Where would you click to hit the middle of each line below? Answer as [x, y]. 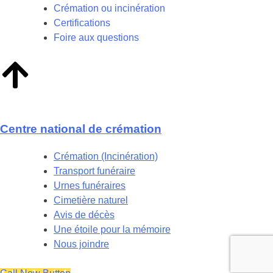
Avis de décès [84, 214]
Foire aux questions [96, 38]
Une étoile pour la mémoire [112, 229]
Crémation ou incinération [109, 9]
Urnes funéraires [90, 185]
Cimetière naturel [91, 200]
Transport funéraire [94, 171]
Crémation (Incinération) [106, 156]
